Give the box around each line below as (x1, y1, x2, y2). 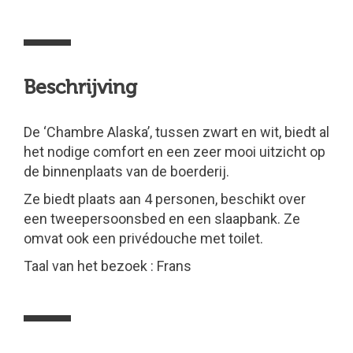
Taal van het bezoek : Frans (24, 258, 191, 274)
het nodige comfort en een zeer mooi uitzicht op (24, 143, 325, 160)
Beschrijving (24, 76, 137, 98)
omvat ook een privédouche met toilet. (24, 230, 263, 247)
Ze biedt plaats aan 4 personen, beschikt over (24, 191, 306, 207)
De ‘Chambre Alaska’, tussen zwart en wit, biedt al (24, 124, 329, 140)
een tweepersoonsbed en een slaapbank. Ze (24, 210, 300, 227)
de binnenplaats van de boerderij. (24, 163, 229, 180)
